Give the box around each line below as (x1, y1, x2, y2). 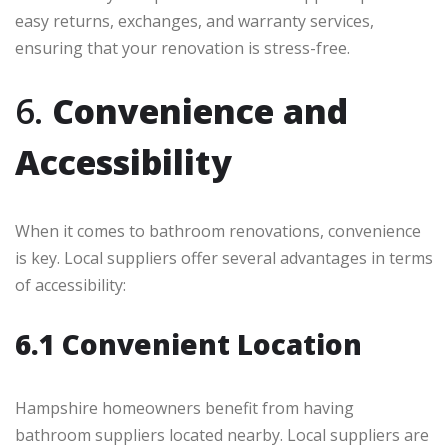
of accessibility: (15, 274, 126, 297)
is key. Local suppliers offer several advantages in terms (15, 247, 433, 270)
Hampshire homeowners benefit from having (15, 397, 354, 420)
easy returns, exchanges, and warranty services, (15, 10, 374, 33)
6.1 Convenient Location (15, 325, 362, 364)
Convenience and (52, 88, 348, 135)
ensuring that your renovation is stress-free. (15, 37, 350, 60)
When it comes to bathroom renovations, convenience (15, 220, 421, 243)
